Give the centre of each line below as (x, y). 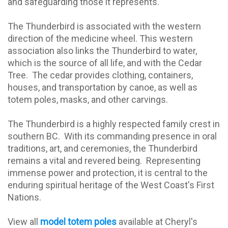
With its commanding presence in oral (140, 136)
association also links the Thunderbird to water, (102, 51)
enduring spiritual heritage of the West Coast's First (111, 185)
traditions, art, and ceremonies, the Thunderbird (103, 149)
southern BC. (34, 136)
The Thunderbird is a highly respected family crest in (114, 124)
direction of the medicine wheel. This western (100, 39)
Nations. (24, 197)
